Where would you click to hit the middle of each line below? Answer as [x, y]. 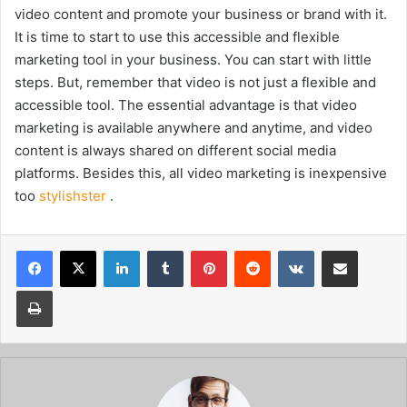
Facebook [79, 249]
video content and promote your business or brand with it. [201, 14]
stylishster [74, 195]
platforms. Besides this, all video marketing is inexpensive [201, 173]
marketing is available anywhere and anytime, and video [194, 127]
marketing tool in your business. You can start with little [193, 59]
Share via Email [372, 249]
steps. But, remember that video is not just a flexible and [195, 82]
